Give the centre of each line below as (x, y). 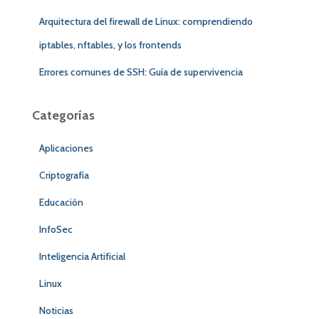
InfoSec (56, 230)
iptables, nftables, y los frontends (110, 45)
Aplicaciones (66, 148)
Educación (61, 203)
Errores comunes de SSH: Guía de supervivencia (141, 72)
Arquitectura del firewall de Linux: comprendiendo (146, 22)
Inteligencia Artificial (82, 257)
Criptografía (64, 176)
